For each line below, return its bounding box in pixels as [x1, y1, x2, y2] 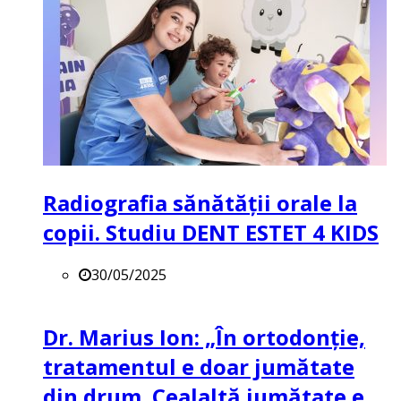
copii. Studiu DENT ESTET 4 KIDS [43, 218, 379, 248]
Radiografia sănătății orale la [43, 188, 357, 218]
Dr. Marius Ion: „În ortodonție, [43, 322, 365, 353]
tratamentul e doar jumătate [43, 352, 354, 382]
